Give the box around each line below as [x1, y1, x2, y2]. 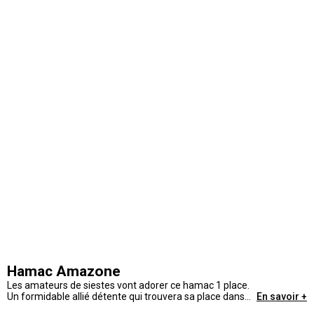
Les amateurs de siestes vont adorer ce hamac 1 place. [7, 280, 250, 291]
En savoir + [257, 291, 307, 302]
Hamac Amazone [7, 263, 121, 280]
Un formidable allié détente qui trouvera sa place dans [7, 291, 245, 302]
